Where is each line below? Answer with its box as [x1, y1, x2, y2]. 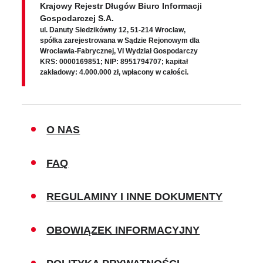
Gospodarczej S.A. [40, 14, 114, 23]
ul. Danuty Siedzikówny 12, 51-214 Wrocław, [40, 26, 186, 35]
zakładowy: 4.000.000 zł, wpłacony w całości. [40, 68, 189, 77]
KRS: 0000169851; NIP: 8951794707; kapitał [40, 58, 188, 66]
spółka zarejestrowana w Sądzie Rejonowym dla [40, 36, 200, 45]
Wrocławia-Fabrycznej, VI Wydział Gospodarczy [40, 47, 198, 56]
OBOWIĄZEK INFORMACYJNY [46, 224, 200, 237]
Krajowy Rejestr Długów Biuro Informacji [40, 1, 203, 11]
